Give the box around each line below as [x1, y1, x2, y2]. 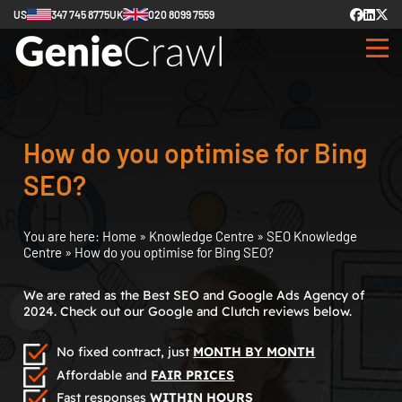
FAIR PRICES [151, 366, 235, 383]
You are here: [23, 228, 103, 244]
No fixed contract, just [57, 344, 194, 360]
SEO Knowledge [267, 228, 358, 244]
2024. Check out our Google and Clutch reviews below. [23, 303, 353, 319]
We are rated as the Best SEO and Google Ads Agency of [23, 287, 366, 303]
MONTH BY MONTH [193, 344, 316, 360]
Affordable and [57, 366, 152, 383]
